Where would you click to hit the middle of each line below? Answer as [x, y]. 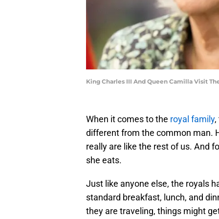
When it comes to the [128, 119]
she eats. [104, 160]
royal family [192, 119]
